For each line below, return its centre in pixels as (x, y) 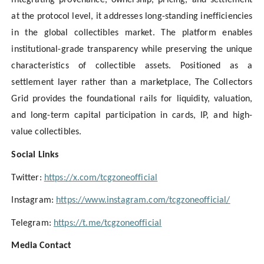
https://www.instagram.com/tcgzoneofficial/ (143, 201)
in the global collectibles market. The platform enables (132, 33)
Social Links (35, 155)
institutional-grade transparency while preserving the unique (132, 50)
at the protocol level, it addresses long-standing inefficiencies (132, 17)
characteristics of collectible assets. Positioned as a (132, 66)
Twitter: (28, 178)
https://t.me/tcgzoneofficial (108, 223)
